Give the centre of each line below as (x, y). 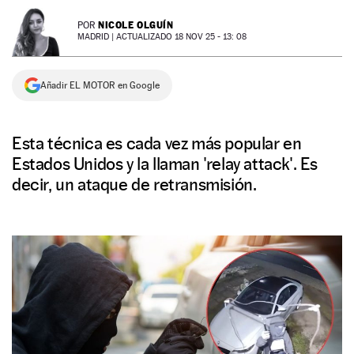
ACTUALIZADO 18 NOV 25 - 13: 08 (181, 37)
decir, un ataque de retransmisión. (134, 184)
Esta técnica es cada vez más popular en (157, 143)
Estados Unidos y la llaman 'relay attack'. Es (165, 164)
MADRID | (97, 37)
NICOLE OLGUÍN (136, 25)
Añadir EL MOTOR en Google (100, 85)
